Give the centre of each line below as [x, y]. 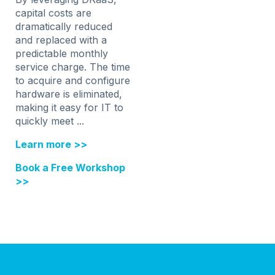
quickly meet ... [50, 121]
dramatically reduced [64, 26]
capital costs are [54, 13]
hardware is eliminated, [69, 94]
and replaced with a [61, 40]
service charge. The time [73, 67]
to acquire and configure [73, 80]
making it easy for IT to [70, 107]
